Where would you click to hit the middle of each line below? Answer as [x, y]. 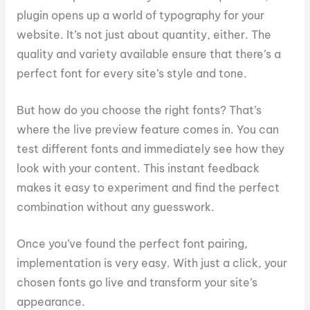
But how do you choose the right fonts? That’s [139, 110]
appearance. [51, 301]
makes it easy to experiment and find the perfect [148, 187]
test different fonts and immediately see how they [150, 148]
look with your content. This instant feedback [138, 168]
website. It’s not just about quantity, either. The [144, 35]
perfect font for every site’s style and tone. [131, 74]
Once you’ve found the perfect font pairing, [132, 243]
